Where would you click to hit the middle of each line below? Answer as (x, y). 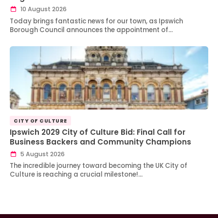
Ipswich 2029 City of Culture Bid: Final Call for (98, 132)
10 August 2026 (43, 9)
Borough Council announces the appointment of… (91, 30)
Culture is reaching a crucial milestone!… (76, 175)
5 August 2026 (42, 154)
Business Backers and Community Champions (100, 142)
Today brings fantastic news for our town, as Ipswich (96, 21)
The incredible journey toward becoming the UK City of (99, 166)
